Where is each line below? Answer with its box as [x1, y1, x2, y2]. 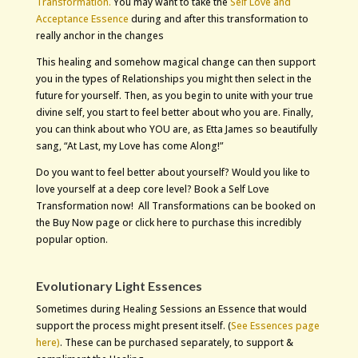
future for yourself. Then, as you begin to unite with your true [35, 89, 313, 103]
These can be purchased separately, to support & [64, 336, 293, 350]
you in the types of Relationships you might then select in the [35, 72, 312, 86]
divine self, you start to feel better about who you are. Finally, [35, 105, 313, 120]
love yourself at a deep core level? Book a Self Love [35, 182, 269, 197]
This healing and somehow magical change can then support [35, 55, 316, 70]
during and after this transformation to [128, 12, 308, 26]
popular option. [35, 233, 108, 247]
